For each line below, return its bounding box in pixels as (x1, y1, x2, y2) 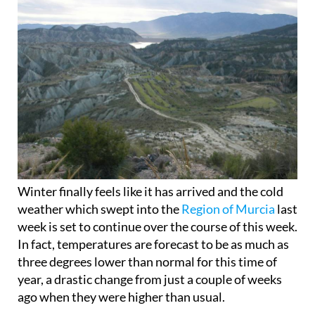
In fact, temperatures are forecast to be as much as (18, 236, 289, 252)
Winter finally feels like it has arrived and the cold (18, 183, 283, 199)
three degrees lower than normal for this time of (18, 253, 277, 269)
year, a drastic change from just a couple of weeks (18, 271, 282, 287)
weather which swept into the (18, 200, 181, 217)
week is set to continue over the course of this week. (18, 218, 297, 234)
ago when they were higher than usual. (18, 288, 225, 304)
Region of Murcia (181, 200, 275, 217)
